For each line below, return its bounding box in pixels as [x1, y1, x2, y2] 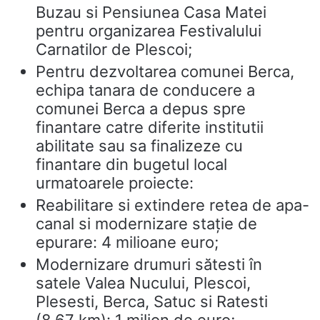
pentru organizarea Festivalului [36, 21, 261, 40]
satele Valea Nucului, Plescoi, [36, 274, 251, 292]
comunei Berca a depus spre [36, 99, 246, 118]
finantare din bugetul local [36, 155, 227, 174]
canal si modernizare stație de [36, 214, 257, 233]
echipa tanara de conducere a [36, 81, 255, 99]
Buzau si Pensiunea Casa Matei [36, 3, 266, 21]
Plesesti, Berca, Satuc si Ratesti [36, 292, 268, 311]
